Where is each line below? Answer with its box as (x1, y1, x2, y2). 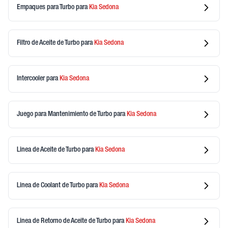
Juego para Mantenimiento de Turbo (17, 110, 113, 118)
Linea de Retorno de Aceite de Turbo (17, 217, 112, 225)
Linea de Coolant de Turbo (17, 182, 86, 189)
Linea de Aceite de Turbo (17, 146, 82, 154)
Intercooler (17, 75, 46, 82)
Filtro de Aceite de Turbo (17, 39, 81, 47)
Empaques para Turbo (17, 4, 76, 11)
